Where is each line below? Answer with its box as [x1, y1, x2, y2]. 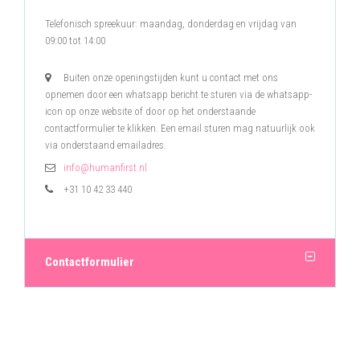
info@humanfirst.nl [63, 161, 147, 174]
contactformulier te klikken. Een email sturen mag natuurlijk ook [45, 122, 315, 135]
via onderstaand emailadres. [45, 139, 166, 152]
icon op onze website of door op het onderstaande [45, 105, 256, 118]
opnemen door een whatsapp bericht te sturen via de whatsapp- [45, 88, 312, 101]
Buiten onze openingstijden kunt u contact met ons [63, 72, 278, 84]
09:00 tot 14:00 [45, 35, 105, 47]
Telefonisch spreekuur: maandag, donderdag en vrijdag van [45, 18, 297, 31]
